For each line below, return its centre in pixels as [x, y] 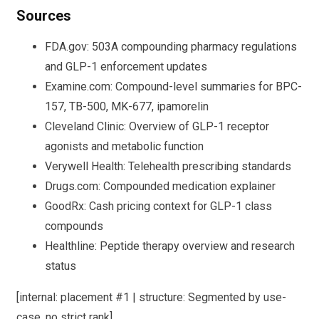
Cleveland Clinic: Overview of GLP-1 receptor [157, 126]
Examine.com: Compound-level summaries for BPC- [173, 86]
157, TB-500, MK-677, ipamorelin [127, 106]
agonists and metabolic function [124, 146]
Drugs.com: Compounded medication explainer [160, 186]
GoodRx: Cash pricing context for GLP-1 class [158, 206]
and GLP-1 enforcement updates [126, 66]
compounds [74, 226]
